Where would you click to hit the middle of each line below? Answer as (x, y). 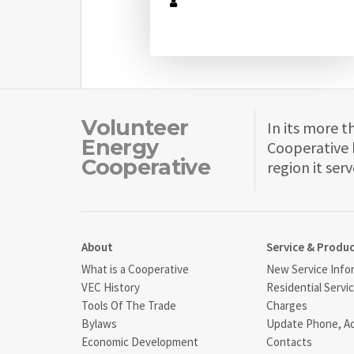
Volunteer (135, 127)
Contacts (289, 341)
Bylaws (100, 323)
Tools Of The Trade (129, 305)
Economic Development (140, 341)
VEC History (111, 287)
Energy (120, 147)
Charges (286, 305)
